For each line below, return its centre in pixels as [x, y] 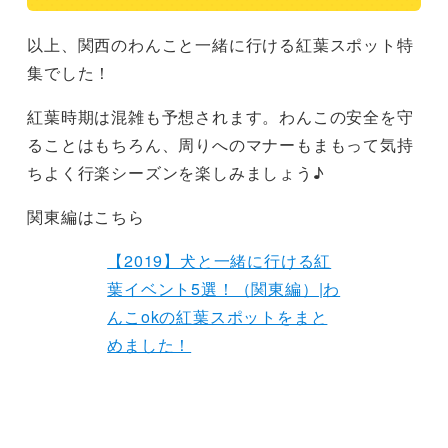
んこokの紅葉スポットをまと [217, 316]
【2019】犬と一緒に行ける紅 [219, 260]
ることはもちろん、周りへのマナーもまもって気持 [220, 144]
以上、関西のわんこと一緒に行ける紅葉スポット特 [220, 44]
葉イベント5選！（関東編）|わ [224, 288]
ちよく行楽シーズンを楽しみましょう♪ [176, 172]
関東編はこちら [86, 216]
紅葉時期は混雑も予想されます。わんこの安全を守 [220, 116]
